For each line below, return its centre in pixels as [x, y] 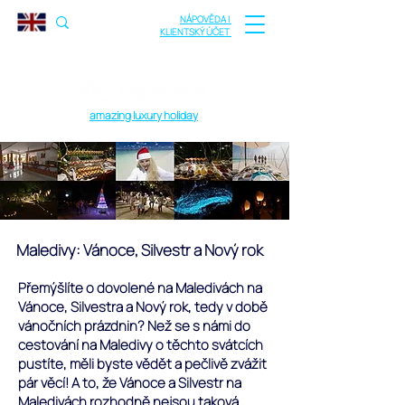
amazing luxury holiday [144, 115]
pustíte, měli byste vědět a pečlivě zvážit [142, 364]
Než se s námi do [198, 326]
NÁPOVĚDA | [206, 19]
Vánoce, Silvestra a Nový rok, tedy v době [143, 307]
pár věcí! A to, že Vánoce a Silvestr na [130, 383]
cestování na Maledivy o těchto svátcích [141, 345]
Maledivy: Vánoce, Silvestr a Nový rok [140, 250]
